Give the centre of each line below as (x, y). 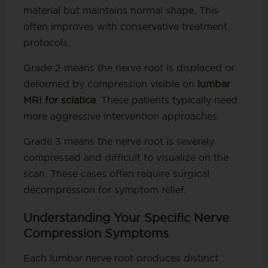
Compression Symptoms (96, 233)
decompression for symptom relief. (104, 189)
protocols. (46, 42)
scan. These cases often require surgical (116, 173)
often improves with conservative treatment (125, 26)
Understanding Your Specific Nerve (126, 217)
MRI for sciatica (59, 100)
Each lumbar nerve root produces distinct (121, 258)
